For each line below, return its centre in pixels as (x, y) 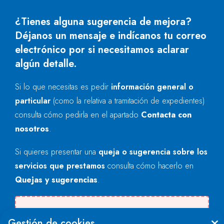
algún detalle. (46, 64)
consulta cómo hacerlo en (149, 166)
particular (34, 101)
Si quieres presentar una (57, 152)
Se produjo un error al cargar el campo (110, 214)
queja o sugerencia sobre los (153, 152)
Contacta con (166, 115)
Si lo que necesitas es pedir (63, 87)
